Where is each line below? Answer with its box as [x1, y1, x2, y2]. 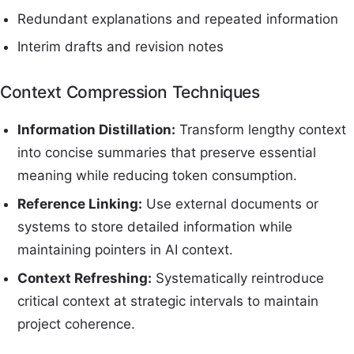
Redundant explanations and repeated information [17, 10, 339, 27]
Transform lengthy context [175, 122, 347, 138]
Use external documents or [142, 195, 319, 212]
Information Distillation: [17, 122, 176, 138]
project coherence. [17, 315, 136, 332]
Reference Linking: [17, 195, 143, 212]
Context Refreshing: [17, 269, 153, 286]
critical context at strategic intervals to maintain [17, 292, 319, 309]
